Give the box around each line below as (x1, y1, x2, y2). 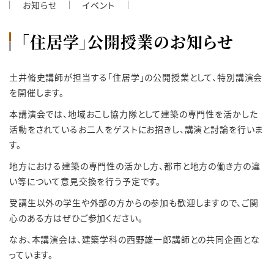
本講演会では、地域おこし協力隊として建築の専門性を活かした (9, 108, 258, 120)
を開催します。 (9, 86, 64, 98)
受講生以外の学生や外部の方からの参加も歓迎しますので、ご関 (9, 196, 259, 209)
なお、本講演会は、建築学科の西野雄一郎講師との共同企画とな (9, 233, 260, 245)
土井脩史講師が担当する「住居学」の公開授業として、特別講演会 (9, 71, 263, 83)
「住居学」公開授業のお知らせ (21, 30, 234, 53)
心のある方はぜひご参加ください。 (9, 212, 143, 224)
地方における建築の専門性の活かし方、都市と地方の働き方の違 (9, 160, 261, 172)
